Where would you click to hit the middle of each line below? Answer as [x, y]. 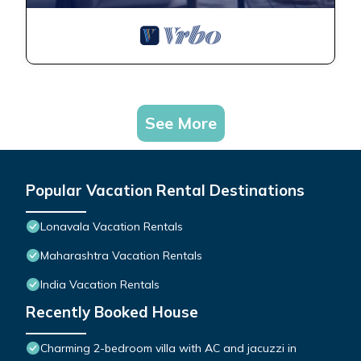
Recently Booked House [112, 312]
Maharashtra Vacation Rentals [121, 256]
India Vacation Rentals [100, 285]
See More [180, 123]
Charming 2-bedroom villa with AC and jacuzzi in [168, 349]
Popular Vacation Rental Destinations [165, 191]
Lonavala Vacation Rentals [112, 227]
